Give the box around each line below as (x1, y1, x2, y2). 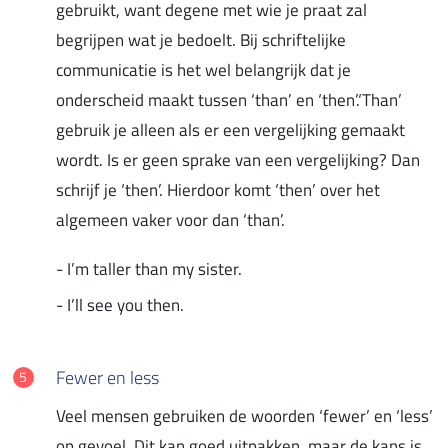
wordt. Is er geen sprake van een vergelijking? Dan (56, 146, 420, 173)
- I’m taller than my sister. (56, 255, 242, 282)
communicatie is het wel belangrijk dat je (56, 56, 351, 83)
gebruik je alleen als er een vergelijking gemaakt (56, 116, 405, 143)
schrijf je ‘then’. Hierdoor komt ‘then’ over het (56, 176, 380, 203)
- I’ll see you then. (56, 291, 184, 318)
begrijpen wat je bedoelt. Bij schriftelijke (56, 26, 346, 53)
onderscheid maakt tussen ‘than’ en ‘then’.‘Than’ (56, 86, 402, 113)
